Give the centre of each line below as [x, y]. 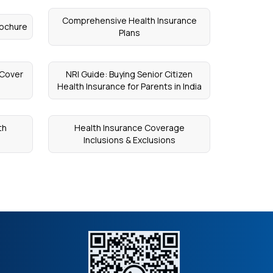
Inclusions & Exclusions [129, 140]
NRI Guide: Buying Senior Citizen [129, 74]
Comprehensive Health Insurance [129, 20]
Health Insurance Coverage [129, 128]
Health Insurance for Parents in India [129, 86]
